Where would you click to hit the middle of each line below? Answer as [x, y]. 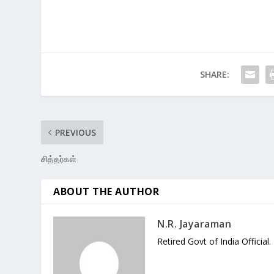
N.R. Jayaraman [194, 224]
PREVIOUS [76, 133]
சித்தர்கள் [59, 159]
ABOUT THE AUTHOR [106, 192]
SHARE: [214, 75]
